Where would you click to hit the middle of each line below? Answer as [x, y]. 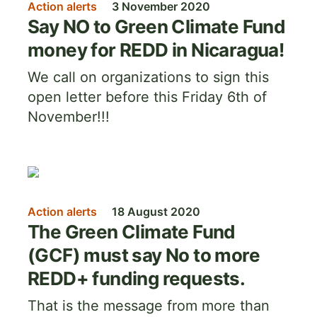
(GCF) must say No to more [144, 255]
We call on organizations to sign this [148, 77]
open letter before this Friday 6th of [147, 97]
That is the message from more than [149, 306]
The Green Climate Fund [132, 232]
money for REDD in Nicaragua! [156, 50]
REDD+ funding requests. [137, 278]
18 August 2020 [156, 212]
